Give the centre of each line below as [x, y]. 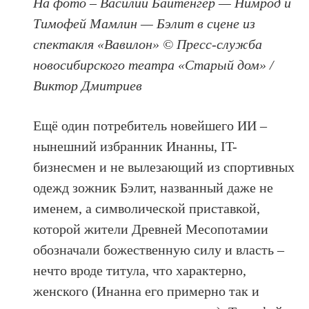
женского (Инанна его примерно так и [147, 291]
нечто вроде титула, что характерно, [140, 270]
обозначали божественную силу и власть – [159, 249]
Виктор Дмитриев [88, 85]
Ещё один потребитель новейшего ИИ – [150, 125]
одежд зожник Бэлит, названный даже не [153, 187]
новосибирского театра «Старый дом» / [154, 64]
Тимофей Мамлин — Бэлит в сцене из [144, 23]
